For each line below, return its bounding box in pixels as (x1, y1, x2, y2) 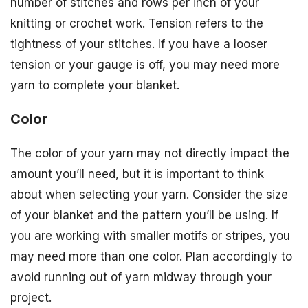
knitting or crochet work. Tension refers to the (10, 16, 263, 31)
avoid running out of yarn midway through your (10, 269, 272, 284)
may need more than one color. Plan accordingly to (10, 249, 292, 263)
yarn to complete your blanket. (10, 78, 179, 93)
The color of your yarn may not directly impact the (10, 146, 289, 160)
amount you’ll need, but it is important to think (10, 166, 264, 181)
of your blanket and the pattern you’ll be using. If (10, 208, 278, 222)
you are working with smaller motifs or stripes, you (10, 228, 290, 243)
